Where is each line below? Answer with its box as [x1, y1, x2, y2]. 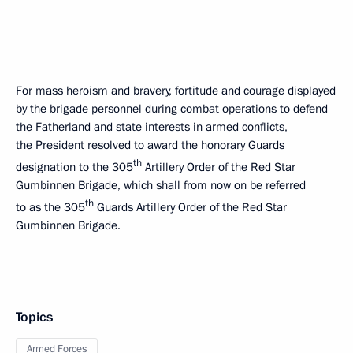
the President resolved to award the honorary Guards [16, 136, 284, 153]
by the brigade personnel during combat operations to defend [16, 100, 328, 117]
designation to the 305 [16, 158, 133, 175]
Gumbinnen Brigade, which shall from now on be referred [16, 176, 306, 193]
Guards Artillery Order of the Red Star [94, 199, 287, 215]
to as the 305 [16, 199, 85, 215]
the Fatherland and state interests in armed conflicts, [16, 118, 288, 135]
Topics [16, 307, 53, 326]
